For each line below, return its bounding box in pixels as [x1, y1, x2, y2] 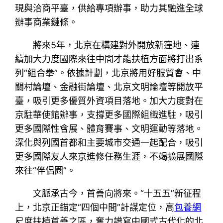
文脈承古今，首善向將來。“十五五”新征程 [33, 188, 202, 199]
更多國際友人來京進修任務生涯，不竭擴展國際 [15, 151, 204, 162]
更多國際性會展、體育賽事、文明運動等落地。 [15, 123, 204, 134]
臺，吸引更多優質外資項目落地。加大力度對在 [15, 96, 204, 107]
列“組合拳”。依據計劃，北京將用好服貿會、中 [15, 68, 202, 79]
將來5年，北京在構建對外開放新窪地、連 [33, 40, 200, 51]
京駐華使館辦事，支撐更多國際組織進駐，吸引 [15, 110, 204, 120]
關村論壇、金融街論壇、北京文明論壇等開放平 [15, 82, 204, 93]
